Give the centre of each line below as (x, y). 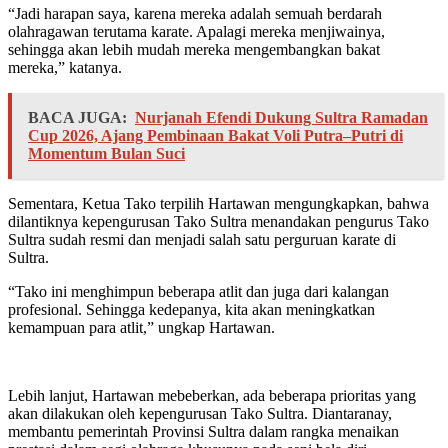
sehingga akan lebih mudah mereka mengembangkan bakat (194, 50)
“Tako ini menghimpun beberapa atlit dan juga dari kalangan (198, 292)
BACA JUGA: (77, 118)
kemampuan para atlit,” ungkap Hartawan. (141, 328)
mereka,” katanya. (65, 68)
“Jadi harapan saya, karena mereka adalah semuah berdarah (195, 14)
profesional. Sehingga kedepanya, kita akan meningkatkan (191, 310)
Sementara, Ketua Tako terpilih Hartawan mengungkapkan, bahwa (218, 204)
